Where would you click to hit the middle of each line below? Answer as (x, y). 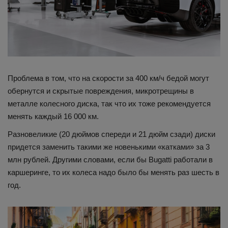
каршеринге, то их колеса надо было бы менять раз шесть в (113, 173)
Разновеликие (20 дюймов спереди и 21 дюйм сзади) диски (111, 134)
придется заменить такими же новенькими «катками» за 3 (109, 147)
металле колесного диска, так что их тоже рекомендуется (109, 104)
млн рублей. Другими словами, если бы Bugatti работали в (110, 160)
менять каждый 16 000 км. (53, 117)
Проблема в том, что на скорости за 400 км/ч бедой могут (108, 78)
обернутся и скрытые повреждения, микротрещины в (101, 91)
